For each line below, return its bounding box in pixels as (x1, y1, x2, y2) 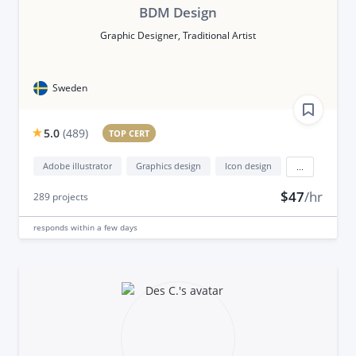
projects (49, 189, 88, 203)
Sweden (52, 80, 87, 95)
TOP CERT (109, 126, 150, 139)
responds (33, 221, 71, 233)
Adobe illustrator (42, 159, 112, 172)
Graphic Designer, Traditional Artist (99, 28, 256, 42)
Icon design (224, 159, 272, 172)
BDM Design (138, 2, 217, 21)
